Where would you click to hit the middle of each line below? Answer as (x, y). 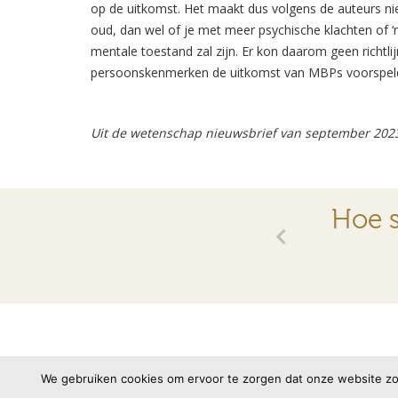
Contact (225, 367)
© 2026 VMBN (132, 367)
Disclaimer (306, 367)
